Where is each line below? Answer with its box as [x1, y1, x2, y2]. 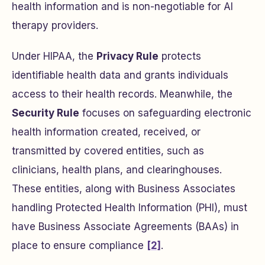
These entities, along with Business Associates [12, 183, 235, 195]
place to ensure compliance [12, 240, 147, 251]
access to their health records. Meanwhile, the [12, 88, 232, 100]
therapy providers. [12, 20, 98, 31]
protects [159, 50, 201, 62]
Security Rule [12, 107, 79, 119]
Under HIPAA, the [12, 50, 96, 62]
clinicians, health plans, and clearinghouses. [12, 164, 222, 176]
